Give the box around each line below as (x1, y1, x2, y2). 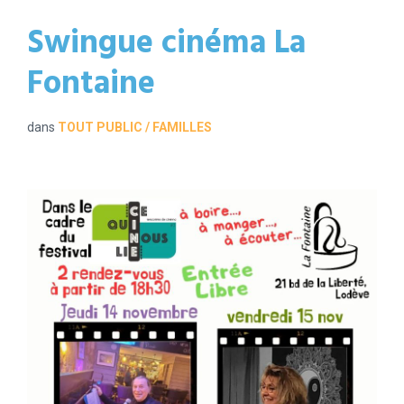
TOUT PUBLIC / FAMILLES (58, 120, 212, 135)
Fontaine (27, 59, 155, 112)
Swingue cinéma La (27, 18, 306, 71)
